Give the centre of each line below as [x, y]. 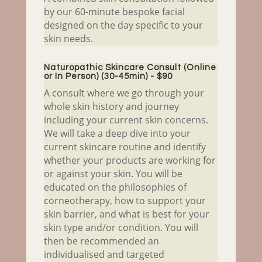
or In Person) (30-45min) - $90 [108, 77]
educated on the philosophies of [115, 187]
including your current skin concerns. [126, 120]
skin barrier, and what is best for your [126, 214]
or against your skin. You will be [113, 174]
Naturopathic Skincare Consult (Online [130, 68]
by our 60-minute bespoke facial [114, 12]
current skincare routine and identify [125, 147]
